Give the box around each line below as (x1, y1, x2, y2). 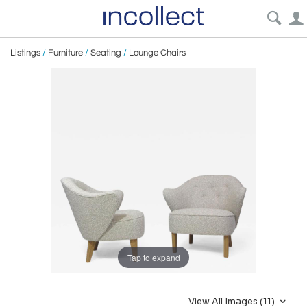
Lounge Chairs (129, 48, 186, 58)
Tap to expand (127, 251, 180, 263)
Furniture (48, 48, 83, 58)
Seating (90, 48, 121, 58)
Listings (10, 48, 40, 58)
